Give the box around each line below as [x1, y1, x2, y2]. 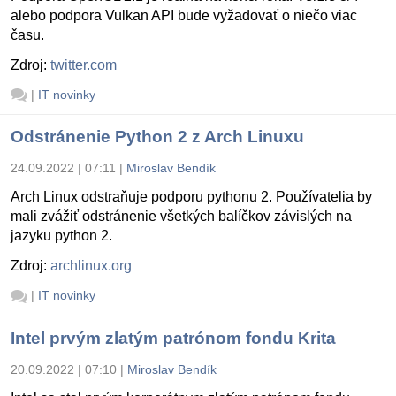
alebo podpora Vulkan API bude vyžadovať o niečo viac [11, 7, 357, 23]
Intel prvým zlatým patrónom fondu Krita [11, 328, 336, 347]
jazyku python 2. [11, 228, 112, 244]
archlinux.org [50, 258, 132, 274]
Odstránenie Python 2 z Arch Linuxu [11, 127, 304, 147]
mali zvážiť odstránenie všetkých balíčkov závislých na [11, 209, 352, 225]
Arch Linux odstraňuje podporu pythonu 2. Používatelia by [11, 189, 372, 205]
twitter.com [50, 57, 117, 72]
